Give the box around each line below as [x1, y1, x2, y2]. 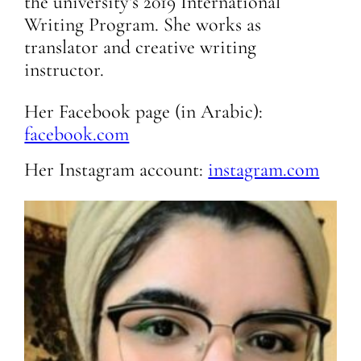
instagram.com [208, 157, 320, 181]
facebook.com [24, 122, 130, 146]
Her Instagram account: [24, 157, 209, 181]
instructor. [24, 57, 105, 81]
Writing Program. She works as [24, 12, 262, 36]
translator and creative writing [24, 35, 257, 59]
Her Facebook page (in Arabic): [24, 99, 263, 123]
